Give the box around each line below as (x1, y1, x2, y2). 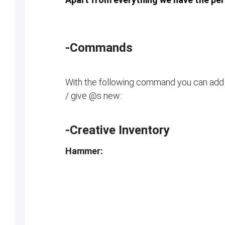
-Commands (65, 41, 133, 55)
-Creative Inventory (65, 123, 170, 137)
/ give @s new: (65, 90, 122, 101)
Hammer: (65, 146, 103, 156)
